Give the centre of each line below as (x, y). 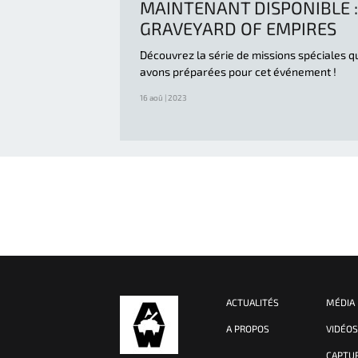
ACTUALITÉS (253, 302)
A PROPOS (248, 328)
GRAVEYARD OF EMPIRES (238, 28)
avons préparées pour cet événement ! (238, 71)
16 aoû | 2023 (163, 97)
